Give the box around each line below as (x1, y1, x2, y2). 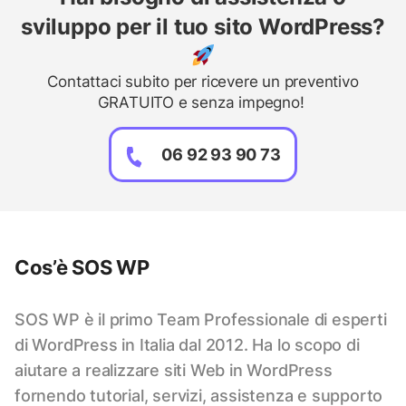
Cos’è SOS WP (14, 256, 150, 279)
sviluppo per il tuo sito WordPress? (21, 14, 385, 40)
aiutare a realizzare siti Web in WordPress (14, 361, 333, 380)
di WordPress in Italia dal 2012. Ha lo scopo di (14, 335, 360, 354)
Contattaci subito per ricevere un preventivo (47, 72, 359, 91)
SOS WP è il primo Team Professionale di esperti (14, 310, 387, 329)
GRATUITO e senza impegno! (97, 93, 309, 111)
